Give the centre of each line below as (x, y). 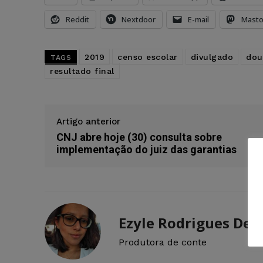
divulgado (212, 57)
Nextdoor (139, 20)
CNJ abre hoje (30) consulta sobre (139, 137)
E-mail (198, 20)
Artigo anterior (88, 122)
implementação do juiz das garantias (146, 150)
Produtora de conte (163, 242)
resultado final (82, 71)
